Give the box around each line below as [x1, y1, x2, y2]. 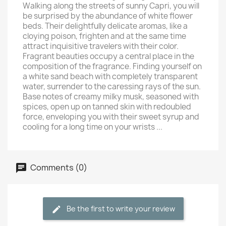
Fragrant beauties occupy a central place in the [23, 51, 194, 62]
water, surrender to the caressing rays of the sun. [23, 81, 201, 92]
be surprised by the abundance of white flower [23, 11, 193, 21]
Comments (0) [29, 161, 87, 173]
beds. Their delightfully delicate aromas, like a [23, 21, 188, 31]
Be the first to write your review [66, 204, 175, 213]
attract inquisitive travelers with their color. [23, 41, 179, 51]
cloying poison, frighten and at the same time [23, 31, 186, 41]
